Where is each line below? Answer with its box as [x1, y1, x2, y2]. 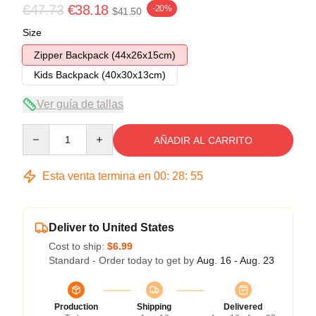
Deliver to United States [49, 221, 174, 233]
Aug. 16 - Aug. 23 [197, 254, 274, 266]
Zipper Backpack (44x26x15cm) [34, 49, 176, 61]
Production [54, 301, 98, 312]
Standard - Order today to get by [49, 254, 197, 266]
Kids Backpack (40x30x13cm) [34, 68, 166, 80]
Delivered [224, 301, 262, 312]
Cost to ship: [49, 240, 107, 252]
